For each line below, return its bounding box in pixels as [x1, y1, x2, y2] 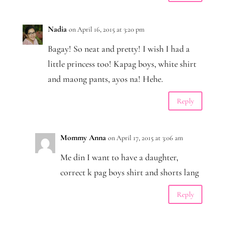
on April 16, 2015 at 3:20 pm [68, 25, 145, 34]
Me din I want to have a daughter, [60, 152, 178, 163]
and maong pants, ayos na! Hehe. [47, 73, 163, 85]
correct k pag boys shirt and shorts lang [60, 167, 199, 178]
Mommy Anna [60, 133, 106, 143]
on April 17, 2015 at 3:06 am [107, 134, 183, 143]
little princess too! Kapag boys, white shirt [47, 58, 196, 70]
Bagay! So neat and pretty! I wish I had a [47, 43, 190, 55]
